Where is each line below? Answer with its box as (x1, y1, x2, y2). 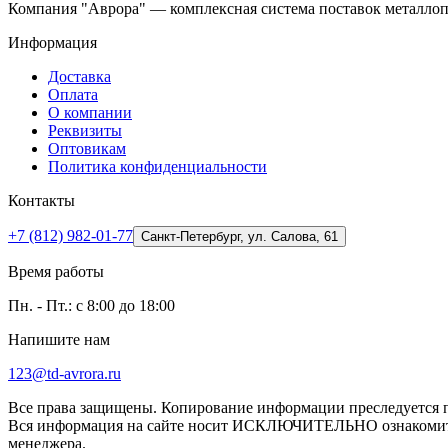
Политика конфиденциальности (48, 158, 267, 176)
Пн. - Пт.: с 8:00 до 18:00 (8, 297, 175, 315)
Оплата (48, 86, 98, 104)
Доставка (48, 68, 111, 86)
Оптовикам (48, 140, 126, 158)
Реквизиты (48, 122, 122, 140)
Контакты (8, 192, 75, 210)
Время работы (8, 263, 104, 281)
